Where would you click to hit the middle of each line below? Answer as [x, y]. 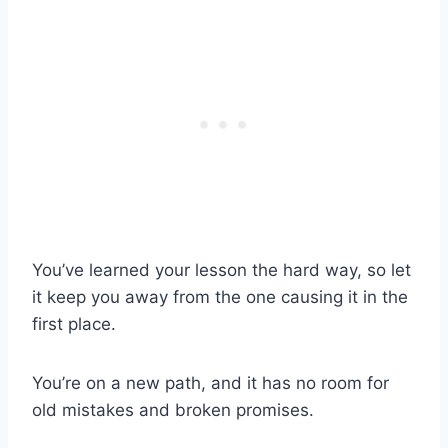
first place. [74, 323]
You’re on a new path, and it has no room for [210, 382]
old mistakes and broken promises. [173, 409]
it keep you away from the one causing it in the [220, 296]
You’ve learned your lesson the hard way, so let [221, 269]
